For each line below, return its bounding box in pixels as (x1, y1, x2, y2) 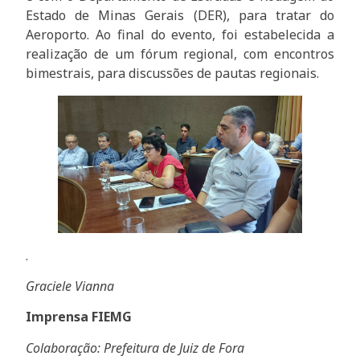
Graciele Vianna (26, 277, 115, 296)
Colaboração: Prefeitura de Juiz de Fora (26, 338, 245, 357)
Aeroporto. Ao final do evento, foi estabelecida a (26, 25, 334, 43)
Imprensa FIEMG (26, 308, 133, 326)
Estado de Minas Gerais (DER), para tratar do (26, 6, 334, 24)
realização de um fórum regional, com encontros (26, 44, 334, 63)
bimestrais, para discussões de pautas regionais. (26, 63, 320, 82)
